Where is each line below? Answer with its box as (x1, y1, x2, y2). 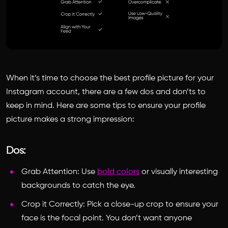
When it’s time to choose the (6, 74, 114, 82)
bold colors (97, 167, 139, 176)
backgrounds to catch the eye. (21, 181, 137, 190)
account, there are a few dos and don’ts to (44, 88, 206, 96)
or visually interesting (139, 167, 218, 176)
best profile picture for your (114, 74, 214, 82)
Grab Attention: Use (21, 167, 97, 176)
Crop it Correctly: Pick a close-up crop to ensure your (21, 200, 218, 209)
